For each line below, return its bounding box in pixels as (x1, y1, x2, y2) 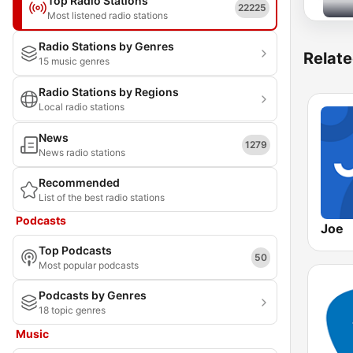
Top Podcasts (39, 243, 112, 257)
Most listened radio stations (47, 9, 168, 21)
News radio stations (39, 147, 125, 158)
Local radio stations (39, 101, 124, 113)
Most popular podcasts (39, 259, 139, 271)
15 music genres (39, 55, 110, 67)
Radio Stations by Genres (39, 39, 174, 53)
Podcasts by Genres (39, 288, 147, 302)
